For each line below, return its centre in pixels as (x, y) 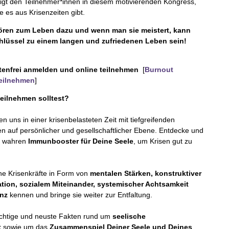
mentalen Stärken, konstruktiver (146, 173)
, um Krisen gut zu (163, 141)
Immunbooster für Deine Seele (81, 141)
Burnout (159, 69)
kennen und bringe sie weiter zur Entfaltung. (80, 194)
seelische (129, 216)
